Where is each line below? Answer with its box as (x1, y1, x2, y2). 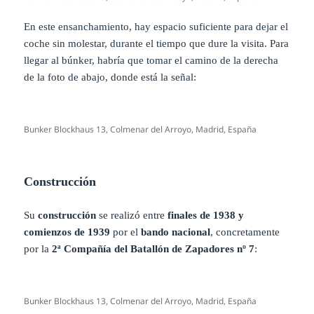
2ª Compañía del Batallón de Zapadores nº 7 (52, 243, 255, 254)
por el (110, 226, 142, 238)
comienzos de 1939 (24, 226, 111, 238)
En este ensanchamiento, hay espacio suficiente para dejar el (24, 20, 289, 32)
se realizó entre (96, 209, 168, 221)
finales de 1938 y (168, 209, 245, 221)
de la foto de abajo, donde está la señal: (24, 71, 197, 83)
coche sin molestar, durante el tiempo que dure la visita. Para (24, 37, 289, 49)
